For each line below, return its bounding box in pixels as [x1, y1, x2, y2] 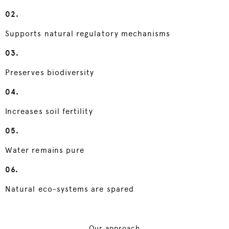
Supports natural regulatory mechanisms [5, 29, 171, 39]
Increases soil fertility [5, 107, 93, 117]
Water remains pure [5, 146, 85, 155]
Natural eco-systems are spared [5, 185, 134, 194]
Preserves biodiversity [5, 68, 95, 78]
